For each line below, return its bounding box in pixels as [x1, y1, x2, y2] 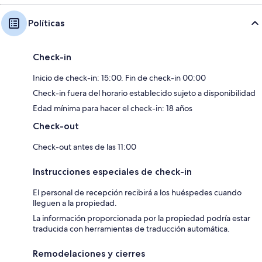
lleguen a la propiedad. [33, 197, 117, 208]
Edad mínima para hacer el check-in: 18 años [33, 102, 192, 113]
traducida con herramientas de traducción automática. [33, 223, 230, 234]
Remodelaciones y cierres [33, 247, 145, 259]
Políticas [28, 17, 64, 29]
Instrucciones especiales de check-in [33, 166, 192, 177]
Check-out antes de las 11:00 [33, 141, 136, 152]
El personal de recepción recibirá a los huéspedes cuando [33, 187, 242, 198]
